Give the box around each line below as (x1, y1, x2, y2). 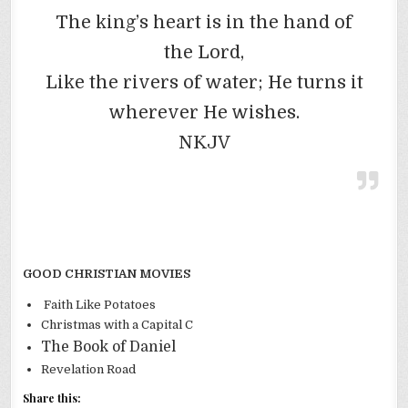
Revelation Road (41, 362, 137, 377)
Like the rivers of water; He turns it (45, 72, 363, 94)
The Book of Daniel (41, 339, 177, 356)
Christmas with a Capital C (41, 318, 194, 332)
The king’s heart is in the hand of (56, 12, 352, 34)
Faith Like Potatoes (41, 298, 157, 312)
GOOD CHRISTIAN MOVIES (23, 267, 191, 281)
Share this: (23, 391, 82, 406)
